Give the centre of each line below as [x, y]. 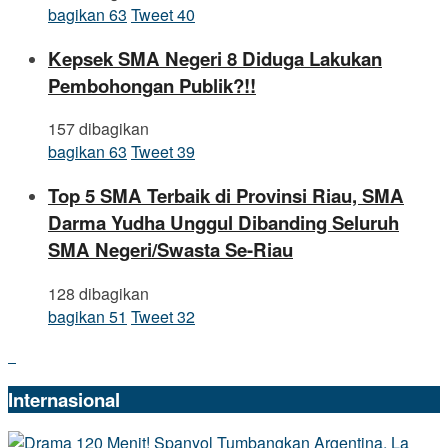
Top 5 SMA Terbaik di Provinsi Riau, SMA [226, 196]
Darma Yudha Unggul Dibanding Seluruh [223, 223]
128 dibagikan [98, 293]
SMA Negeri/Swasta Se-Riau [170, 250]
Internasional [64, 399]
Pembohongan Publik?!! [152, 85]
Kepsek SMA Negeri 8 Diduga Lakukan [215, 58]
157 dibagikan [98, 129]
